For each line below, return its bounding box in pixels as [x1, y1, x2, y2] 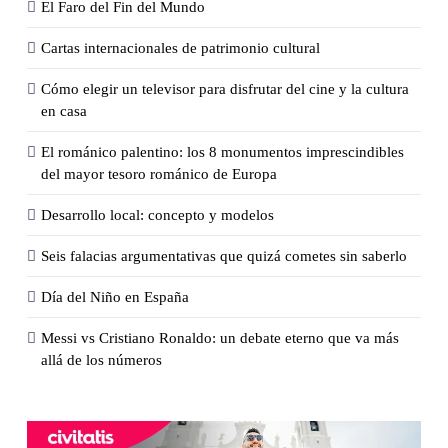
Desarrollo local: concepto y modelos [41, 206, 274, 223]
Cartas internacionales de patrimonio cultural [41, 39, 320, 56]
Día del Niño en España [41, 288, 189, 305]
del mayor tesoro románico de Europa [41, 165, 277, 182]
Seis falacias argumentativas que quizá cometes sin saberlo [41, 247, 407, 264]
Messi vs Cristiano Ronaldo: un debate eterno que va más [41, 329, 399, 346]
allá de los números [41, 351, 162, 368]
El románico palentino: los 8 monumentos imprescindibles [41, 143, 404, 160]
